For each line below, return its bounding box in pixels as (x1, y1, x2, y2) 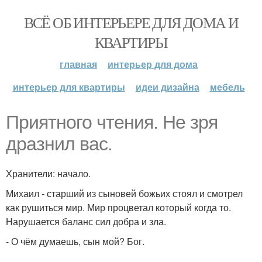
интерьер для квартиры (12, 80, 125, 94)
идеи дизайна (135, 80, 199, 94)
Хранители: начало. (6, 167, 91, 180)
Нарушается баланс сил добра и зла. (6, 215, 166, 228)
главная (60, 57, 97, 71)
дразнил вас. (6, 133, 112, 154)
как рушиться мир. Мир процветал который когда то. (6, 201, 231, 214)
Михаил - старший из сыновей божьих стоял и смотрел (6, 187, 243, 200)
